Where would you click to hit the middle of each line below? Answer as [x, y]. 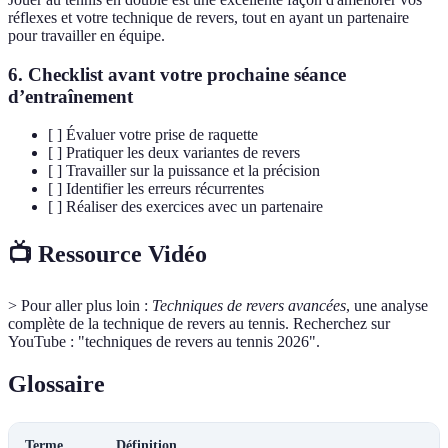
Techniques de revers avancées [249, 306]
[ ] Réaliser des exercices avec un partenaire [185, 207]
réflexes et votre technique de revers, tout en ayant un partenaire [208, 18]
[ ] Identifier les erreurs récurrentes [156, 189]
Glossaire [56, 384]
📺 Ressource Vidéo [107, 254]
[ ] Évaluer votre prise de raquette [153, 135]
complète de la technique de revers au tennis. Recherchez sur [199, 324]
